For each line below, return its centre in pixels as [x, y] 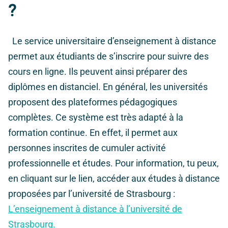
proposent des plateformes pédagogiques [93, 102]
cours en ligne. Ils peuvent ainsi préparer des [98, 72]
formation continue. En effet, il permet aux [93, 133]
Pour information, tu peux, [167, 163]
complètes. [31, 118]
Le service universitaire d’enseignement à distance [114, 41]
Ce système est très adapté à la [119, 118]
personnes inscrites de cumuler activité [87, 148]
